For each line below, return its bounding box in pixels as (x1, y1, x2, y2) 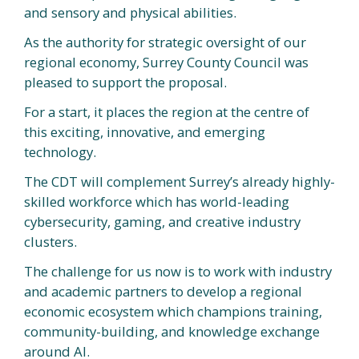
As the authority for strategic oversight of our (24, 32, 306, 51)
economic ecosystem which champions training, (24, 301, 322, 321)
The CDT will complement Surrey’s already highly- (24, 171, 335, 191)
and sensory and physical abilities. (24, 2, 236, 22)
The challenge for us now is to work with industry (24, 261, 332, 280)
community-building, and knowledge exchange (24, 321, 320, 341)
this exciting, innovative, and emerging (24, 122, 265, 141)
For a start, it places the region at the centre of (24, 102, 309, 121)
